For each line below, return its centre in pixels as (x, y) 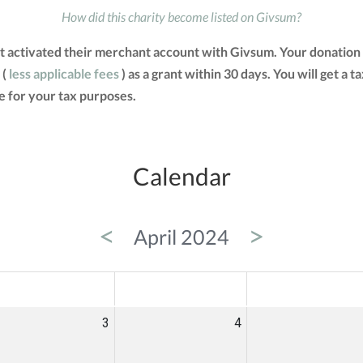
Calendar (181, 176)
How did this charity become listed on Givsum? (181, 17)
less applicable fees (64, 74)
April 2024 (181, 237)
